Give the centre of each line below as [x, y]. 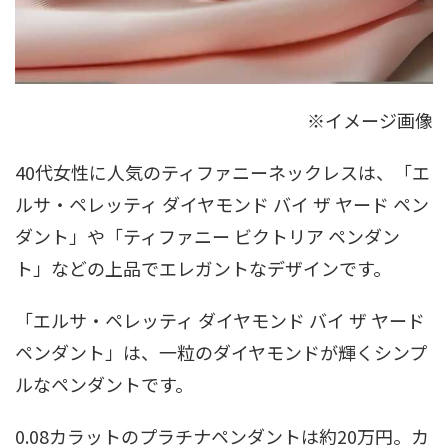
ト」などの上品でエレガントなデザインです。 [203, 267]
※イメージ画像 [370, 119]
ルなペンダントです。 [104, 383]
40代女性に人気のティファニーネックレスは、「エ [222, 171]
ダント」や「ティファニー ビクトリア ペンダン [207, 235]
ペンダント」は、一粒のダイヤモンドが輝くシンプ [221, 351]
